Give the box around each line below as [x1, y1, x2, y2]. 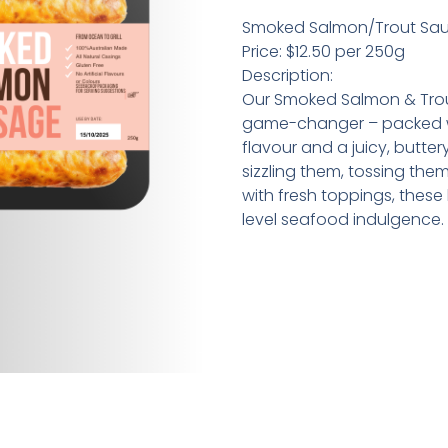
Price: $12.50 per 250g [241, 40, 405, 64]
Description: [241, 64, 333, 88]
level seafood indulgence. [241, 208, 444, 232]
